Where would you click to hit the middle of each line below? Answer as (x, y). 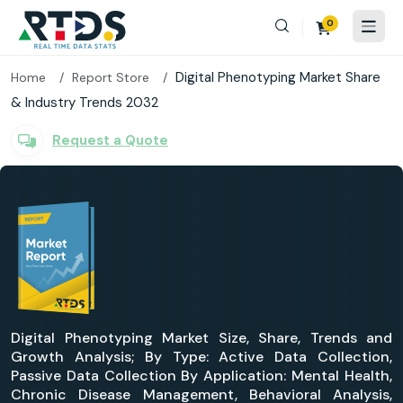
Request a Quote (110, 140)
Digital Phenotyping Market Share (278, 77)
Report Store (111, 77)
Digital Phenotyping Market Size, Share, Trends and (201, 338)
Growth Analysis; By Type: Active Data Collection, (201, 357)
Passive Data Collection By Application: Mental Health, (201, 376)
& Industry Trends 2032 (85, 103)
